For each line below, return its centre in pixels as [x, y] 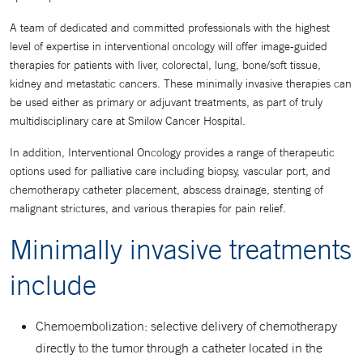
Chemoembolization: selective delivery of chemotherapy [186, 326]
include [53, 284]
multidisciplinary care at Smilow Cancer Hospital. [128, 121]
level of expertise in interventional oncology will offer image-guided [169, 46]
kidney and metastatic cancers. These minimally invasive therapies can [181, 83]
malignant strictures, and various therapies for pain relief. [148, 208]
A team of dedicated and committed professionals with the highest [170, 28]
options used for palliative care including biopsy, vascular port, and [170, 171]
